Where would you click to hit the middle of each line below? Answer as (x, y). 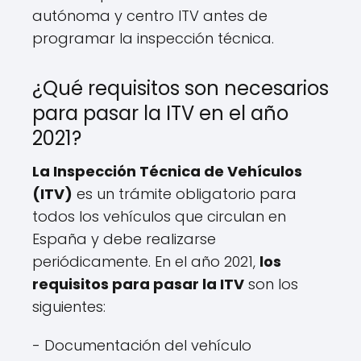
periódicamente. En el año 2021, (146, 261)
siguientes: (69, 306)
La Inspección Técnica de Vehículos (167, 171)
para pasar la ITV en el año (160, 113)
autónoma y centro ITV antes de (150, 15)
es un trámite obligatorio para (185, 193)
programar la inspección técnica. (153, 38)
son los (271, 284)
